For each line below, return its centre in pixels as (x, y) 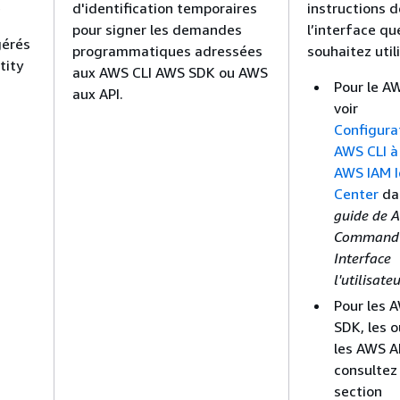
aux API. (98, 93)
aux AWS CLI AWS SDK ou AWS (170, 72)
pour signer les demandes (157, 29)
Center (356, 193)
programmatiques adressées (167, 50)
